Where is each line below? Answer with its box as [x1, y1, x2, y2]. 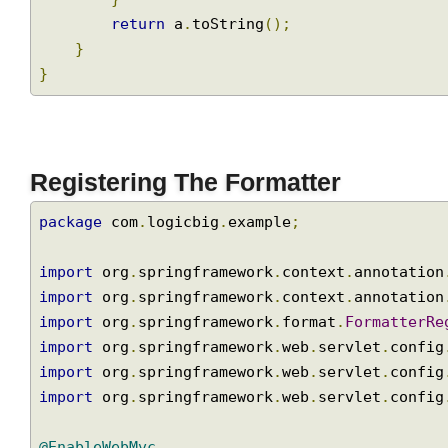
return [114, 98, 171, 117]
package [40, 301, 106, 321]
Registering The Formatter [31, 255, 352, 284]
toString [198, 98, 273, 117]
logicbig [151, 301, 226, 321]
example [235, 301, 301, 321]
